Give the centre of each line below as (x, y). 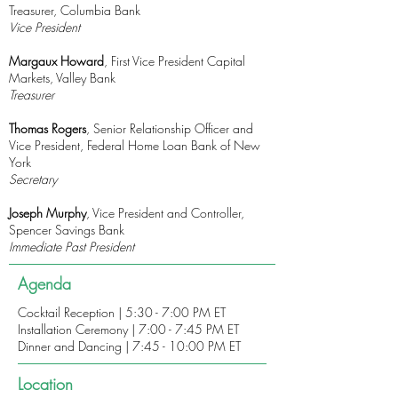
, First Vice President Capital (175, 61)
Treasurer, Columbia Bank (75, 10)
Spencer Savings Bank (67, 230)
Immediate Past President (72, 247)
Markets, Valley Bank (62, 78)
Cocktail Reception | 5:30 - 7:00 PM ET (122, 312)
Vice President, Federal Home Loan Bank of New (135, 145)
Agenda (44, 283)
